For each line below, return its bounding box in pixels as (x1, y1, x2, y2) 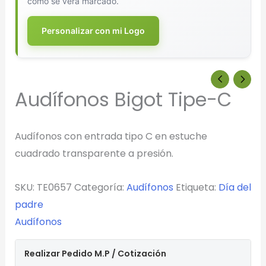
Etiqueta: (175, 180, 218, 194)
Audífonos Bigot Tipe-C (14, 85, 232, 113)
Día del (218, 180, 251, 194)
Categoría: (74, 180, 126, 194)
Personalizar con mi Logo (41, 25, 145, 36)
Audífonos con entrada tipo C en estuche (14, 129, 207, 143)
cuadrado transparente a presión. (14, 146, 173, 160)
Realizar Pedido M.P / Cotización (24, 247, 166, 259)
